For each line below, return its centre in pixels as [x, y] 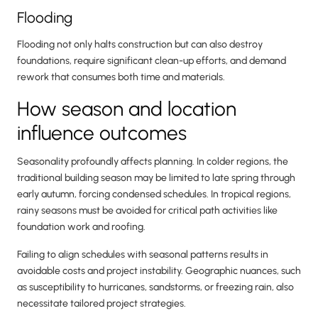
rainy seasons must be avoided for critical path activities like [147, 211]
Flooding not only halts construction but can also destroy [140, 45]
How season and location [127, 109]
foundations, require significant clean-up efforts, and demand [152, 61]
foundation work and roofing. [81, 227]
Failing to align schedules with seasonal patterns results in [143, 255]
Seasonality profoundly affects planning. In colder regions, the [153, 162]
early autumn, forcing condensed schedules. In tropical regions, [154, 194]
